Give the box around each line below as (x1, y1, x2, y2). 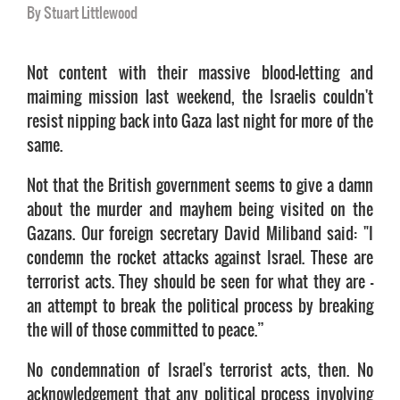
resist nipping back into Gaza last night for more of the (27, 108, 373, 133)
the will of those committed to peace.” (27, 317, 264, 342)
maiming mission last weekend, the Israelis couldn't (27, 84, 373, 109)
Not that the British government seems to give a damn (27, 172, 373, 197)
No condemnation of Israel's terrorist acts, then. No (27, 357, 373, 382)
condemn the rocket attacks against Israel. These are (27, 245, 373, 270)
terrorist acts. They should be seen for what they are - (27, 269, 373, 294)
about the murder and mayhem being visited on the (27, 196, 373, 221)
